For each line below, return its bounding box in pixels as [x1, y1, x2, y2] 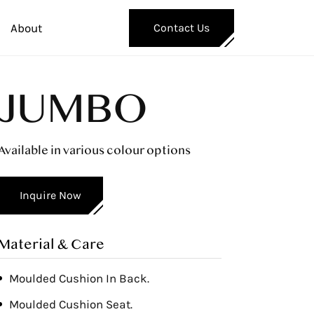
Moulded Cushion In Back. [9, 271, 149, 285]
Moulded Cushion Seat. [9, 297, 132, 311]
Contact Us [153, 21, 210, 34]
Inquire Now [20, 189, 81, 202]
